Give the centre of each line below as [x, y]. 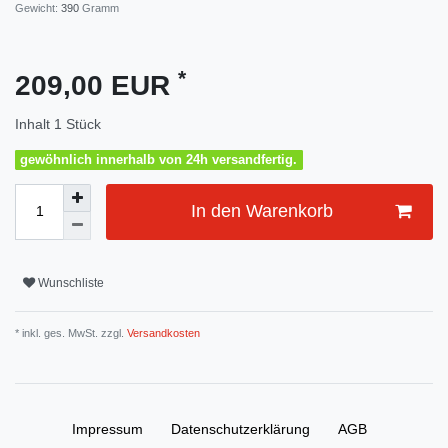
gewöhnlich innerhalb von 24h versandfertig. [159, 160]
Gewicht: [38, 8]
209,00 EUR [96, 86]
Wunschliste [71, 283]
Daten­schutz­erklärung [240, 428]
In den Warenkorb [261, 211]
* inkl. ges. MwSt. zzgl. [69, 332]
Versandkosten [162, 332]
